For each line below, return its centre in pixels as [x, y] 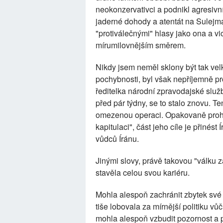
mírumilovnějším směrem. [141, 45]
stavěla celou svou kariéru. [143, 173]
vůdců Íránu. [117, 139]
